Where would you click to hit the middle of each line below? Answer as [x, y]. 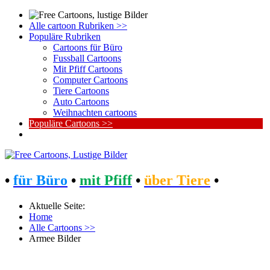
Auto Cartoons [81, 102]
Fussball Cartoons [87, 58]
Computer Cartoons [90, 80]
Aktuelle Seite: [59, 206]
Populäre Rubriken [65, 36]
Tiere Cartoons [81, 91]
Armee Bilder [55, 238]
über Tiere [177, 180]
